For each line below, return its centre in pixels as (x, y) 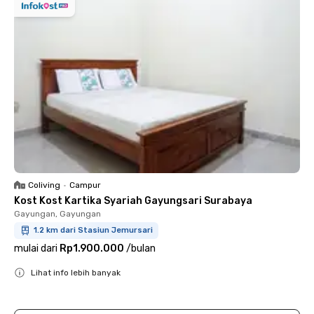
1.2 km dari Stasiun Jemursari (93, 230)
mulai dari (36, 248)
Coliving (44, 185)
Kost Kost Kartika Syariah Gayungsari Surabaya (133, 201)
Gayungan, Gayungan (57, 214)
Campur (85, 185)
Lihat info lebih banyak (76, 273)
